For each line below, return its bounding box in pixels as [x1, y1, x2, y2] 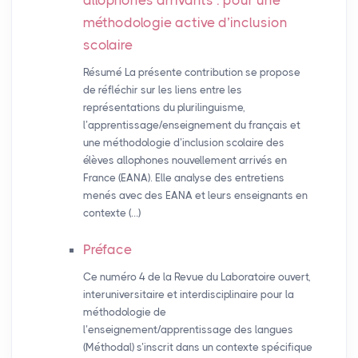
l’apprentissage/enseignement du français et [82, 119, 300, 132]
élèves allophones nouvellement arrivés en [82, 154, 287, 167]
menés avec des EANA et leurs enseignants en [82, 189, 308, 202]
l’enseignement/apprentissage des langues [82, 324, 293, 336]
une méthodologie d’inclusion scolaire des [82, 137, 284, 149]
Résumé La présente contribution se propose [82, 66, 300, 79]
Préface [82, 241, 132, 258]
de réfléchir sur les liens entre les [82, 84, 242, 97]
